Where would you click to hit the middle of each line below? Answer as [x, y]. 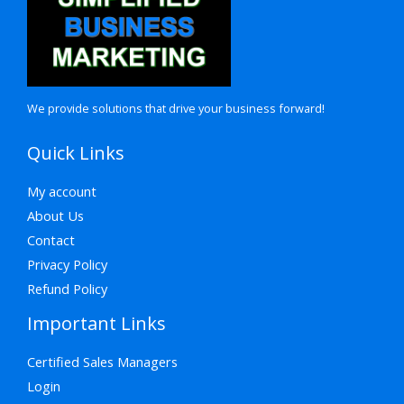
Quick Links [76, 152]
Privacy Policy [67, 264]
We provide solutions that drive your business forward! [176, 109]
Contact [51, 239]
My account [62, 191]
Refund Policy [67, 288]
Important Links [96, 323]
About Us [55, 215]
